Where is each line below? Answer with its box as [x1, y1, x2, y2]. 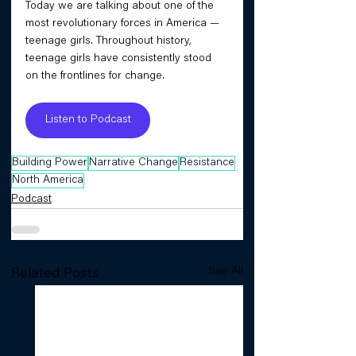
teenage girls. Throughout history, [25, 36, 195, 47]
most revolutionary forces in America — [25, 18, 222, 29]
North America [12, 175, 83, 186]
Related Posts [11, 267, 99, 281]
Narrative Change [89, 157, 178, 168]
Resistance [180, 157, 234, 168]
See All [208, 266, 243, 277]
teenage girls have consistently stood [25, 53, 215, 64]
